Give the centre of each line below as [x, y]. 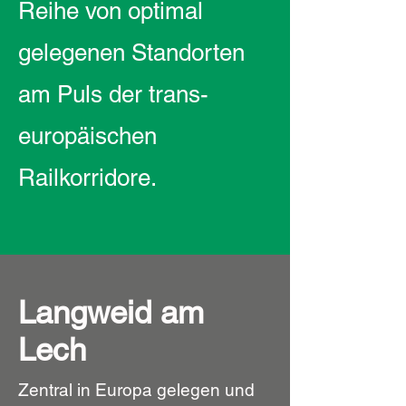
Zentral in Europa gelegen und [136, 390]
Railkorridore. [87, 178]
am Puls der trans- [113, 94]
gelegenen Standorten [131, 53]
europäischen [87, 136]
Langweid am [111, 312]
